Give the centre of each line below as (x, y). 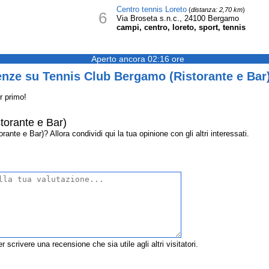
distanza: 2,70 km (216, 10)
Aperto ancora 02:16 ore (138, 59)
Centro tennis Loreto (151, 9)
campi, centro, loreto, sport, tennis (181, 27)
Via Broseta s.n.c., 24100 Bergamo (177, 18)
